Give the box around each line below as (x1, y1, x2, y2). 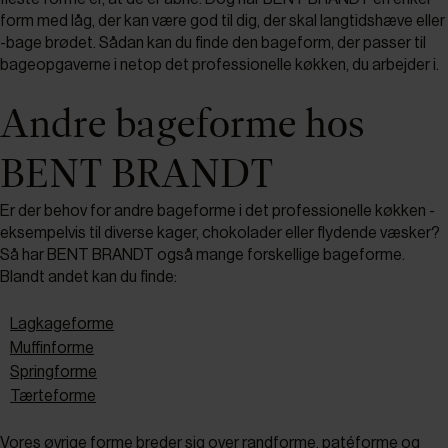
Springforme (10, 363, 97, 380)
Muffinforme (10, 339, 94, 356)
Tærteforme (10, 387, 96, 404)
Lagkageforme (10, 315, 114, 332)
